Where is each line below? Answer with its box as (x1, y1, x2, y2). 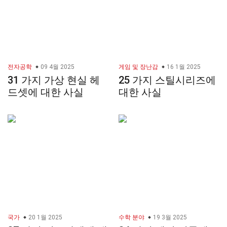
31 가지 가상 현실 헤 (8, 74, 100, 87)
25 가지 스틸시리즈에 (119, 74, 216, 87)
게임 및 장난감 (119, 63, 158, 71)
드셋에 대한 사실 (8, 86, 84, 99)
